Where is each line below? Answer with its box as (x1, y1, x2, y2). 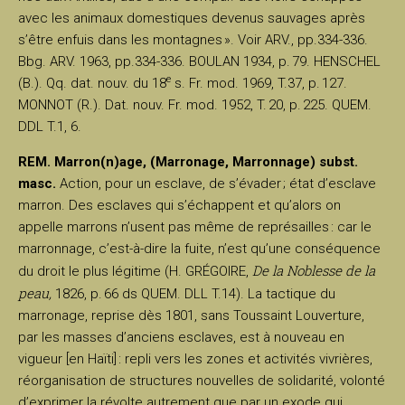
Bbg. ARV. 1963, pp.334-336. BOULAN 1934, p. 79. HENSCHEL (18, 52, 381, 70)
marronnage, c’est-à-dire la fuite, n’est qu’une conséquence (18, 240, 381, 257)
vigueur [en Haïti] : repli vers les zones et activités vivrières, (18, 350, 372, 367)
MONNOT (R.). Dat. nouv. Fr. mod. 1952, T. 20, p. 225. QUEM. (18, 96, 372, 113)
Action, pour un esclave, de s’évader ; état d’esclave (56, 174, 376, 192)
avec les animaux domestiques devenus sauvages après (18, 9, 365, 26)
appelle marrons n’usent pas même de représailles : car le (18, 218, 372, 235)
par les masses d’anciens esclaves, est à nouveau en (18, 328, 344, 345)
